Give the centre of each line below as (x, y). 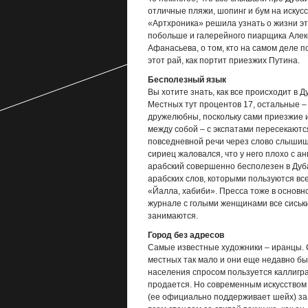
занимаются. (173, 216)
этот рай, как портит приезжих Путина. (223, 60)
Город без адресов (186, 235)
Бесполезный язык (187, 80)
